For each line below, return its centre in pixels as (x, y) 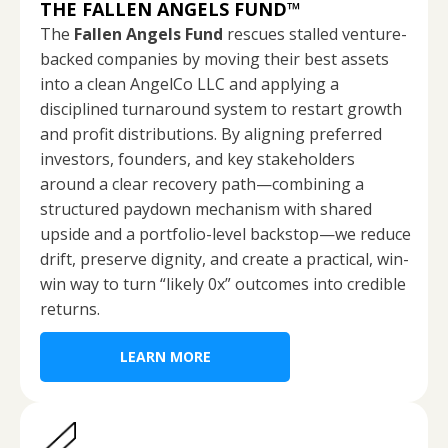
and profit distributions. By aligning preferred (211, 133)
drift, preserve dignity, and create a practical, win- (224, 258)
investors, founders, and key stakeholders (197, 158)
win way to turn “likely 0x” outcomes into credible (223, 283)
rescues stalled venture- (315, 33)
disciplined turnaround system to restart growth (221, 108)
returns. (70, 308)
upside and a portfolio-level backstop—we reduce (225, 233)
